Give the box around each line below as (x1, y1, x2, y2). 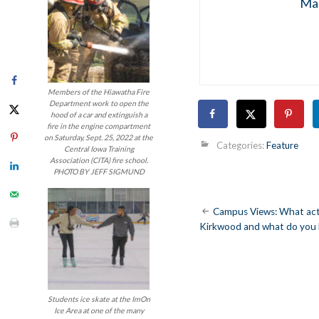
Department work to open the (48, 98, 149, 108)
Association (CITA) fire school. (49, 155, 148, 164)
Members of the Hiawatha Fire (48, 87, 150, 96)
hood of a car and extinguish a (50, 110, 147, 119)
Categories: (214, 139, 267, 151)
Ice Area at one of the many (53, 305, 144, 315)
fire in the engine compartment (47, 121, 151, 130)
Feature (266, 139, 299, 151)
